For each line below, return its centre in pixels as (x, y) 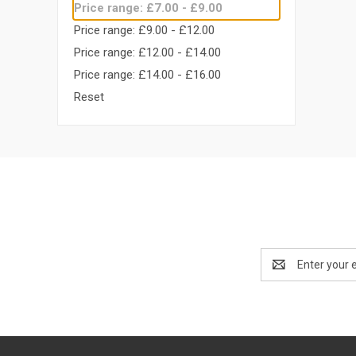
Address (282, 272)
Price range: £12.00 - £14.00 (147, 52)
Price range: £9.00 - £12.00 (144, 30)
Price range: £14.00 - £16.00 (147, 74)
